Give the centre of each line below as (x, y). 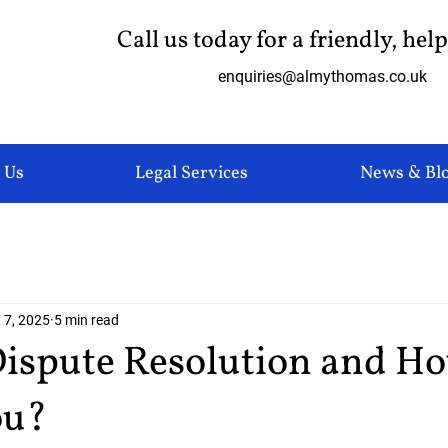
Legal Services (192, 173)
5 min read (86, 319)
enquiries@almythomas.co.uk (322, 76)
